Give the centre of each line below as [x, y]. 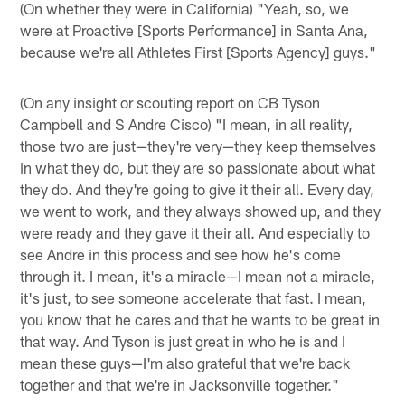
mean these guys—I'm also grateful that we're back [185, 362]
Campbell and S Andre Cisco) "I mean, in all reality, [187, 123]
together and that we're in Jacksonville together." [180, 384]
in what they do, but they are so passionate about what [198, 167]
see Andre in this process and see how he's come [181, 254]
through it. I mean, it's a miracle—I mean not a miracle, [198, 275]
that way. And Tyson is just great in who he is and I [183, 340]
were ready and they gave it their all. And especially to [195, 232]
